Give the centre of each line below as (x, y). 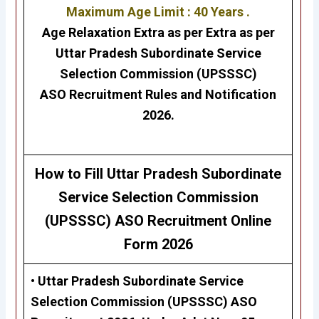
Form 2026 (158, 245)
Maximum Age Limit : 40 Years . (158, 12)
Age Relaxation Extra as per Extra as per (158, 33)
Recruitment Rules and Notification (173, 95)
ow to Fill (76, 174)
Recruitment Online (210, 221)
